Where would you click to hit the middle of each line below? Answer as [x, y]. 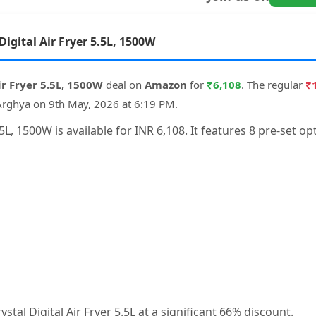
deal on [124, 84]
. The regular [273, 84]
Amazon [166, 84]
